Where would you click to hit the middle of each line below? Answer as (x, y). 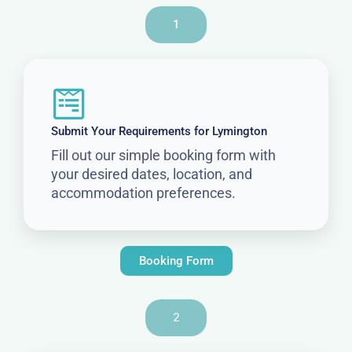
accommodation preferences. (143, 192)
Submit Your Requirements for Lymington (159, 131)
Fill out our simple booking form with (163, 155)
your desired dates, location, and (152, 174)
